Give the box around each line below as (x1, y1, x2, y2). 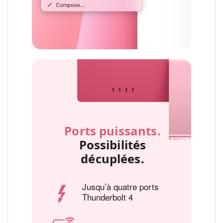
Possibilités (79, 136, 146, 153)
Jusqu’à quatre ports (82, 180, 159, 193)
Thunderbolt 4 (82, 190, 133, 203)
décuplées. (81, 150, 144, 167)
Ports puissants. (64, 122, 161, 139)
